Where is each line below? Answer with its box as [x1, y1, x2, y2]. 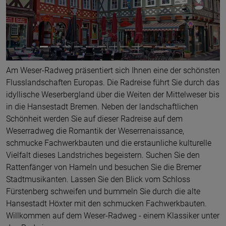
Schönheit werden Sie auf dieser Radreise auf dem [6, 114, 183, 124]
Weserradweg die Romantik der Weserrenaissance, [6, 126, 184, 136]
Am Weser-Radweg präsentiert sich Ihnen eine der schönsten [6, 66, 220, 75]
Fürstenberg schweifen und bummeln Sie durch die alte [6, 187, 200, 196]
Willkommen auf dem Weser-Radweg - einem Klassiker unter [6, 211, 219, 220]
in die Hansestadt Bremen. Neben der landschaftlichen [6, 102, 198, 111]
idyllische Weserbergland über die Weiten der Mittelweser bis [6, 90, 219, 99]
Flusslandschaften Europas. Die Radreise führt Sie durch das [6, 78, 219, 87]
